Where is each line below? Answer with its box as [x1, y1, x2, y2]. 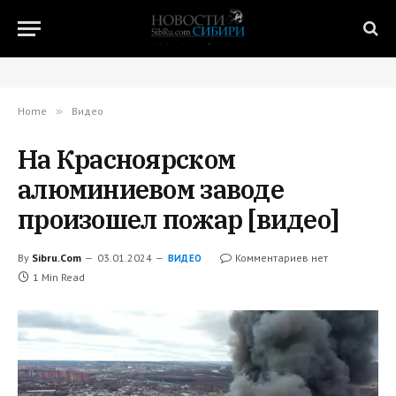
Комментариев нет [235, 251, 329, 264]
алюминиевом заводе [18, 172, 284, 206]
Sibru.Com [32, 251, 81, 264]
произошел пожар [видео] [18, 202, 339, 236]
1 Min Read [33, 270, 85, 284]
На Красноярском [18, 142, 236, 176]
